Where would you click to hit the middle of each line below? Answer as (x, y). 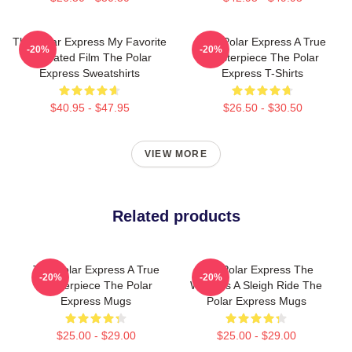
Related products (176, 216)
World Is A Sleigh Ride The (256, 285)
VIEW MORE (176, 154)
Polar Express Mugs (256, 301)
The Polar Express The (256, 269)
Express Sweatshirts (90, 73)
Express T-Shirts (262, 73)
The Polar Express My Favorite (90, 42)
